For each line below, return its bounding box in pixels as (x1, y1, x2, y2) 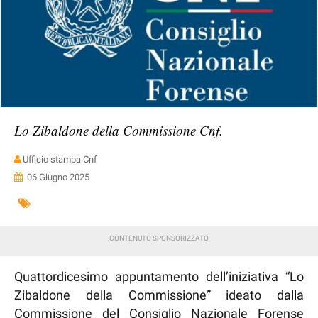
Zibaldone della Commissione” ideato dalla (14, 287, 304, 302)
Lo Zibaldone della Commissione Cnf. (14, 121, 223, 139)
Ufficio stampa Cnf (23, 154, 97, 165)
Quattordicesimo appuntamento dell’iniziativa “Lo (14, 269, 304, 284)
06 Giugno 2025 (27, 172, 89, 182)
